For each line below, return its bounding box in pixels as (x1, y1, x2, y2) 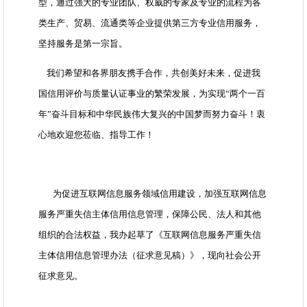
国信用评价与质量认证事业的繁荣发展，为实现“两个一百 (38, 88, 265, 99)
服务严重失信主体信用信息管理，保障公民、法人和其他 (38, 209, 261, 220)
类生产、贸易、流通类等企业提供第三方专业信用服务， (38, 18, 261, 29)
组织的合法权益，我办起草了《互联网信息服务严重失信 (38, 230, 261, 241)
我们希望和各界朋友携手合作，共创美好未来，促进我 (38, 68, 260, 79)
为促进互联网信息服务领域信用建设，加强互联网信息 (38, 188, 267, 199)
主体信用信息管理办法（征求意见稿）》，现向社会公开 (38, 250, 261, 261)
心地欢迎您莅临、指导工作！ (38, 130, 154, 140)
